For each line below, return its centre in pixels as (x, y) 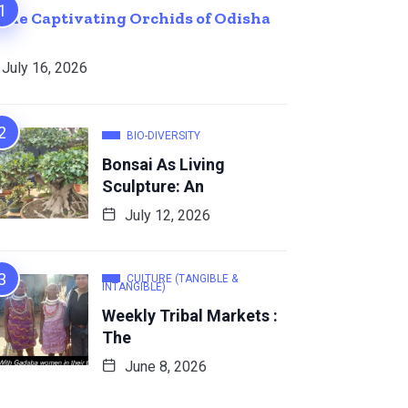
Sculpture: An (153, 186)
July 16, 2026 (45, 67)
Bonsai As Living (163, 164)
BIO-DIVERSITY (163, 135)
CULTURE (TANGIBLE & (182, 278)
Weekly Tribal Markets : (190, 315)
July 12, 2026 (166, 215)
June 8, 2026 (164, 366)
